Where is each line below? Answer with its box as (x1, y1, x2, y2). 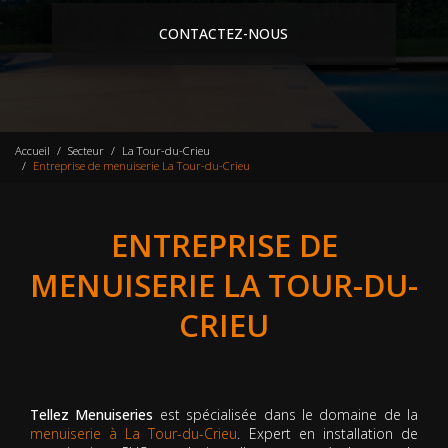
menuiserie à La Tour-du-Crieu (30, 424, 238, 444)
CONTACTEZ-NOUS (159, 24, 289, 44)
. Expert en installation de (237, 424, 419, 444)
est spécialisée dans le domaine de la (153, 405, 418, 425)
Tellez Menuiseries (30, 405, 154, 425)
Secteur (68, 142, 104, 158)
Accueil (15, 142, 50, 158)
